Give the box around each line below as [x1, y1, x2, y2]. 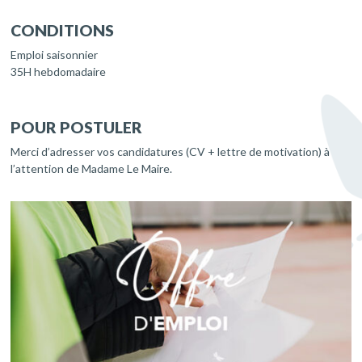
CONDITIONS [11, 21, 115, 40]
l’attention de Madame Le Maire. [11, 162, 173, 176]
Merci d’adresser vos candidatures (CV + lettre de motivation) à [11, 145, 330, 159]
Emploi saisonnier [11, 48, 99, 62]
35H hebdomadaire [11, 65, 107, 79]
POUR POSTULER [11, 118, 143, 137]
